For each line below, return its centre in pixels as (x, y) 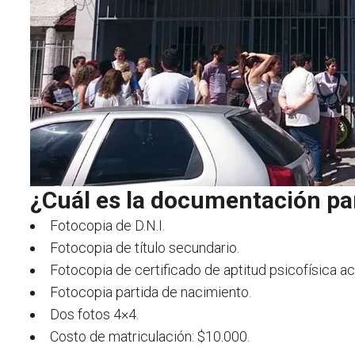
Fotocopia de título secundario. (145, 248)
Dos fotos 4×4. (94, 315)
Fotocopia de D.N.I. (107, 226)
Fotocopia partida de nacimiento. (151, 292)
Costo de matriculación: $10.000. (150, 337)
